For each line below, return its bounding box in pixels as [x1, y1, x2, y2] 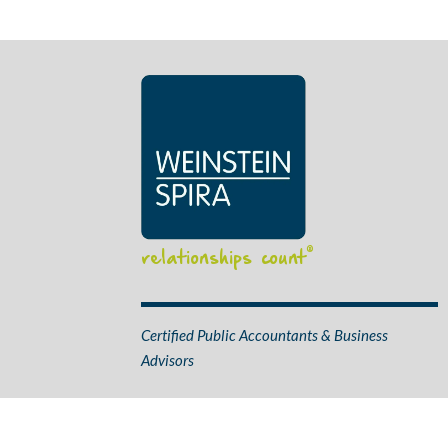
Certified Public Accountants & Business [140, 326, 388, 344]
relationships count [140, 250, 306, 267]
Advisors [140, 351, 194, 369]
